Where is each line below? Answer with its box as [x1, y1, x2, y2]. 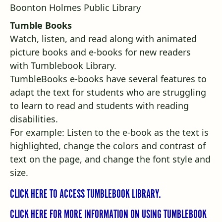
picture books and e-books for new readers [10, 46, 191, 58]
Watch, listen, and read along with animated [10, 33, 197, 45]
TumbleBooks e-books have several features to [10, 73, 207, 85]
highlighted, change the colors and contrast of [10, 140, 206, 152]
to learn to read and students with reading [10, 100, 189, 112]
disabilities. [10, 113, 58, 125]
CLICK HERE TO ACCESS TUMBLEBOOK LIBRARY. [9, 187, 161, 203]
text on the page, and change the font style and [10, 153, 211, 166]
